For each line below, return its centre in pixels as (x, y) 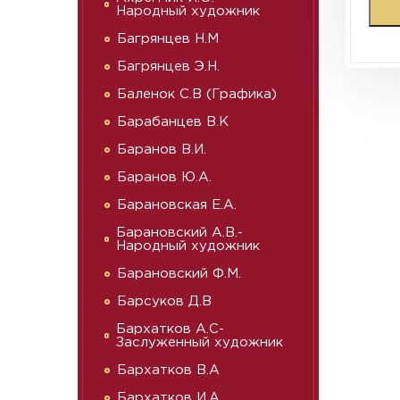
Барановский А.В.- (180, 233)
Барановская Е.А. (177, 205)
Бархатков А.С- (171, 329)
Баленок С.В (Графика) (197, 94)
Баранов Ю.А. (164, 177)
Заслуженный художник (200, 342)
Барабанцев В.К (173, 122)
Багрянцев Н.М (168, 39)
